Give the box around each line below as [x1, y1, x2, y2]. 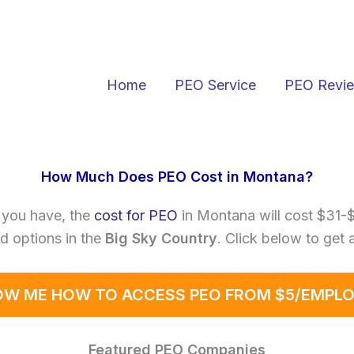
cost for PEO [93, 207, 178, 224]
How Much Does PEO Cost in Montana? [41, 168, 313, 186]
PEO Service [175, 76, 257, 93]
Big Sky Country [104, 230, 217, 247]
